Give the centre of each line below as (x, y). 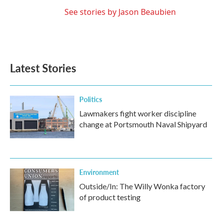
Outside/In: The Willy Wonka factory (142, 186)
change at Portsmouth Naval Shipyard (143, 124)
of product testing (110, 197)
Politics (91, 99)
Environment (99, 172)
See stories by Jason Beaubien (120, 12)
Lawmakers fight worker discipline (138, 113)
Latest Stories (43, 68)
